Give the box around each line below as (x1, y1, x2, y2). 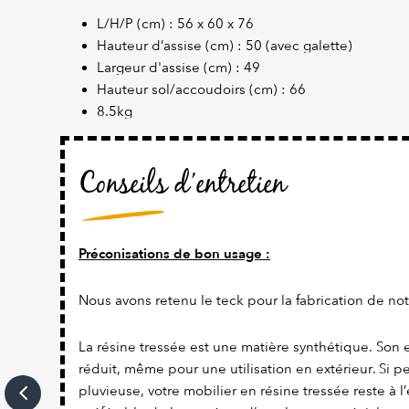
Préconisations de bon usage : (79, 245, 270, 264)
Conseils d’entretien (79, 163, 286, 208)
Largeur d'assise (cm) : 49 (97, 59, 260, 77)
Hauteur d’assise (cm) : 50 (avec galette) (97, 37, 360, 55)
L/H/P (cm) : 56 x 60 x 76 (97, 16, 254, 33)
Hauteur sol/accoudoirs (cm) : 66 (97, 81, 306, 99)
